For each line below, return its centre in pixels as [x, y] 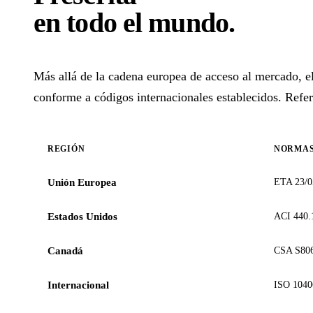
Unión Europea [82, 183]
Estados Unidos [82, 217]
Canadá [65, 251]
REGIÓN [66, 149]
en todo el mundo [131, 23]
